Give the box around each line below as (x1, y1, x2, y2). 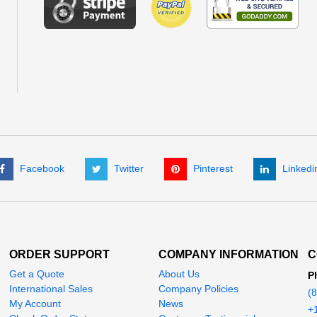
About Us (158, 268, 200, 279)
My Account (9, 298, 62, 309)
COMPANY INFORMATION (158, 248, 299, 260)
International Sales (9, 283, 93, 294)
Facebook (20, 163, 64, 174)
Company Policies (158, 283, 238, 294)
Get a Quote (9, 268, 65, 279)
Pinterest (193, 163, 233, 174)
